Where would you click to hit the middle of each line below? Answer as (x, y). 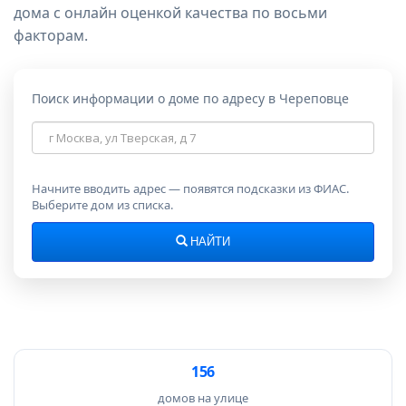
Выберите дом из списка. (102, 205)
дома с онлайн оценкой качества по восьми (170, 13)
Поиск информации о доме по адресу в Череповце (190, 98)
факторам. (51, 35)
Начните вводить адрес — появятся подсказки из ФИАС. (190, 188)
